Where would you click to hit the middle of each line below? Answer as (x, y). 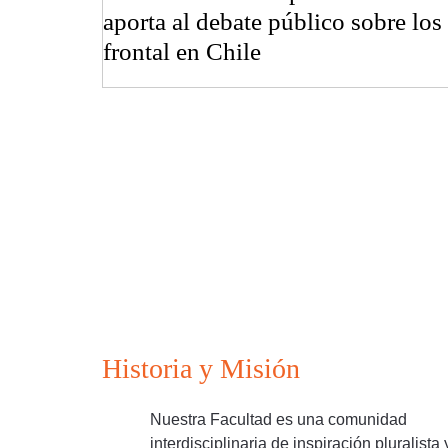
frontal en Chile (182, 52)
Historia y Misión (201, 369)
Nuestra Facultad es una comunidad (278, 419)
